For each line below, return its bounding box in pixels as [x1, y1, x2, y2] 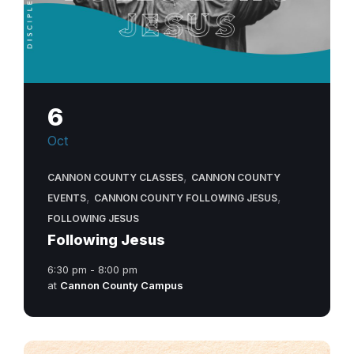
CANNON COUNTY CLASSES [47, 171, 183, 183]
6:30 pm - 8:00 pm [47, 262, 137, 276]
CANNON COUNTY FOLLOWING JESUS [94, 191, 277, 204]
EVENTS [47, 191, 86, 204]
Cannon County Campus [60, 278, 183, 292]
